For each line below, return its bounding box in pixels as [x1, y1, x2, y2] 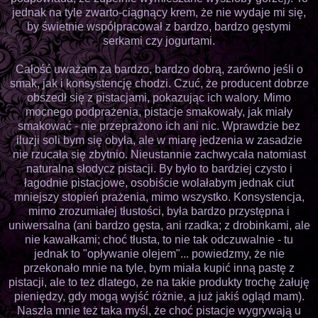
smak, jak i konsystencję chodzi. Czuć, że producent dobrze [9, 77, 309, 89]
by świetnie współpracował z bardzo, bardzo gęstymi [27, 20, 291, 33]
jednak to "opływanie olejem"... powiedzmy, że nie [33, 247, 285, 260]
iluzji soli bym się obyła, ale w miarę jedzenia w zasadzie [16, 133, 302, 146]
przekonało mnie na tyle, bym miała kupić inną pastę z [23, 261, 295, 274]
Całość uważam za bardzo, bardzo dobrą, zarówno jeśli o [15, 62, 303, 75]
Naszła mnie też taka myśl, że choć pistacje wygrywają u [17, 304, 301, 317]
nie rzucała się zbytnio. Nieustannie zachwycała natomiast [12, 148, 306, 160]
